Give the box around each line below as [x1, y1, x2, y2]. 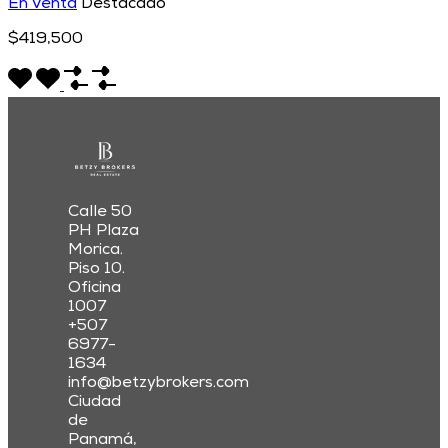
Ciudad [68, 395, 121, 412]
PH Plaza [68, 224, 139, 241]
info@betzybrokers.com [68, 376, 249, 393]
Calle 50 [68, 205, 132, 222]
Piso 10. [68, 262, 125, 279]
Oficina [68, 281, 121, 298]
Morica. [68, 243, 123, 260]
